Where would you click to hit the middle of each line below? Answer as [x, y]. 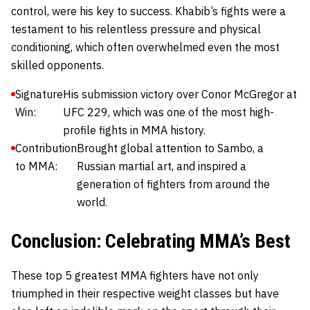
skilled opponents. [57, 65]
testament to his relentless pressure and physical [136, 29]
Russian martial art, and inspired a [162, 166]
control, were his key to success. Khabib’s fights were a [148, 11]
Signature [39, 94]
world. [92, 202]
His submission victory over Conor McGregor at [180, 94]
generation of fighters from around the [173, 184]
